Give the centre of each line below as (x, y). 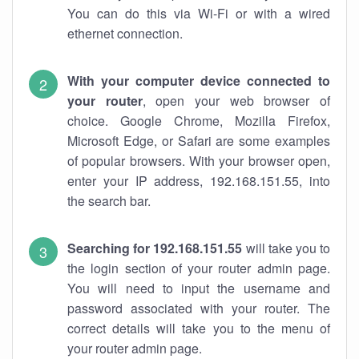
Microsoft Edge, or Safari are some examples (199, 141)
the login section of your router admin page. (199, 268)
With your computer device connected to (199, 81)
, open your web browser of (236, 101)
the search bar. (109, 201)
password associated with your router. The (199, 308)
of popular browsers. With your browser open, (199, 161)
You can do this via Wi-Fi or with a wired (199, 13)
